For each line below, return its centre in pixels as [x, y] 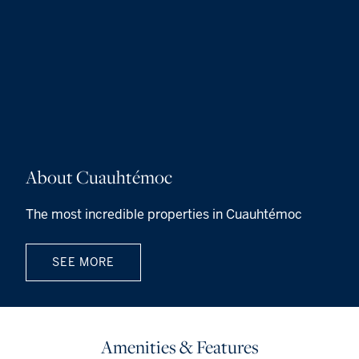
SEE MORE [83, 262]
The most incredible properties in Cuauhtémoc [164, 214]
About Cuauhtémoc [99, 176]
